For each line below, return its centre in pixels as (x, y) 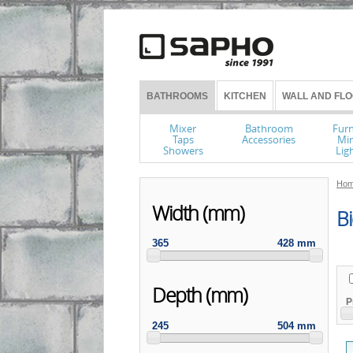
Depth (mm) (199, 295)
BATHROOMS (177, 96)
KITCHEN (245, 96)
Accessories (269, 139)
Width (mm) (198, 213)
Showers (183, 150)
